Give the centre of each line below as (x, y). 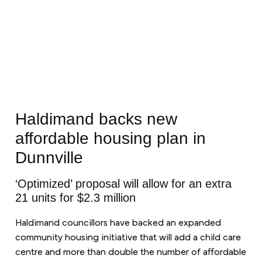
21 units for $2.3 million (75, 198)
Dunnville (49, 158)
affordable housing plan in (110, 139)
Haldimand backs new (96, 119)
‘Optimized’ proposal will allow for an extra (123, 184)
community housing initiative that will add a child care (128, 236)
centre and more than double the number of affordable (130, 251)
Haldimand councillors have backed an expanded (118, 222)
